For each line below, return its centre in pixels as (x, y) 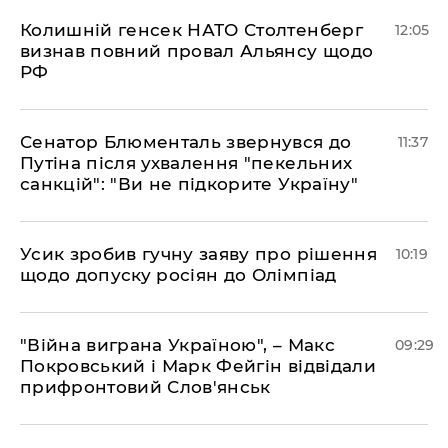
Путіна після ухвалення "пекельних (186, 163)
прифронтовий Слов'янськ (145, 387)
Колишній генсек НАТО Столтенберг (191, 30)
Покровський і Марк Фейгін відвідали (198, 366)
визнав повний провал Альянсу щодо (197, 51)
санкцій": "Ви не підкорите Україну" (189, 184)
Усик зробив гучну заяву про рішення (198, 254)
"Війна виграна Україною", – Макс (177, 345)
